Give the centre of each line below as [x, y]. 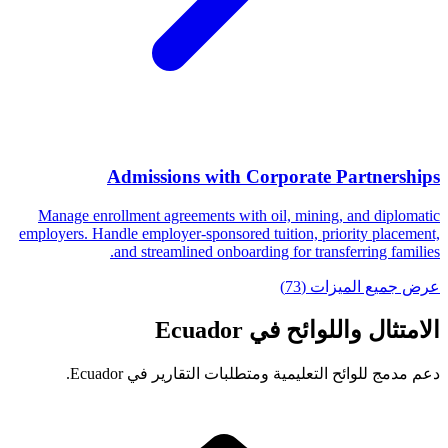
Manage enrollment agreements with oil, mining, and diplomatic [239, 215]
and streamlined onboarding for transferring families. [277, 251]
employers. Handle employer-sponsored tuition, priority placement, [229, 233]
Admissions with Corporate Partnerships [273, 177]
